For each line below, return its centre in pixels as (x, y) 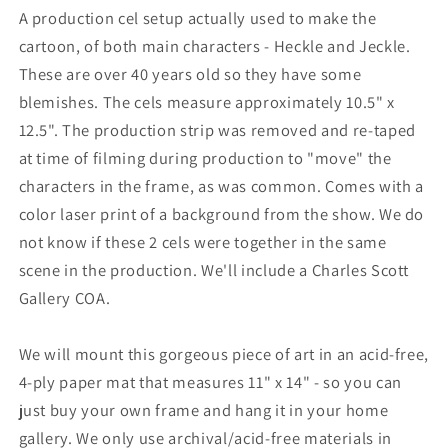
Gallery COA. (64, 297)
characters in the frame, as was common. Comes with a (221, 185)
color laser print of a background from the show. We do (221, 213)
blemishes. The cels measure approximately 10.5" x (206, 101)
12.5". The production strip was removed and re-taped (217, 129)
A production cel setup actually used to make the (197, 17)
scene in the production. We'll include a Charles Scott (214, 269)
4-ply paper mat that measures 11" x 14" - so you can (210, 381)
